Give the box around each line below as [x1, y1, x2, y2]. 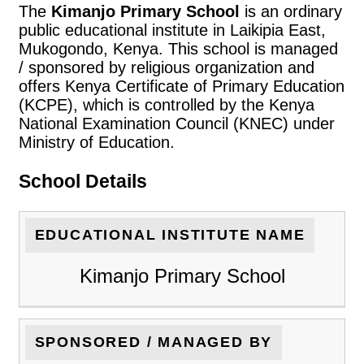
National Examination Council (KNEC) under [19, 114, 335, 132]
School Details [19, 171, 147, 193]
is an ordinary [240, 2, 342, 20]
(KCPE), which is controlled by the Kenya [19, 95, 314, 114]
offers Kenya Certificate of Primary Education [19, 76, 344, 95]
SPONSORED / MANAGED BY [34, 333, 273, 350]
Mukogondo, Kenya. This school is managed [19, 39, 338, 58]
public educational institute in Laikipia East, [19, 20, 326, 39]
